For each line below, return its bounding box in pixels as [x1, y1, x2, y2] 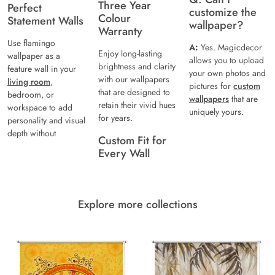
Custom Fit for [98, 133, 166, 149]
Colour [98, 10, 131, 27]
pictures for [189, 80, 233, 93]
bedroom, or [7, 88, 54, 101]
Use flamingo [7, 37, 55, 50]
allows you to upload [189, 54, 264, 67]
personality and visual [7, 114, 85, 127]
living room [7, 76, 50, 88]
